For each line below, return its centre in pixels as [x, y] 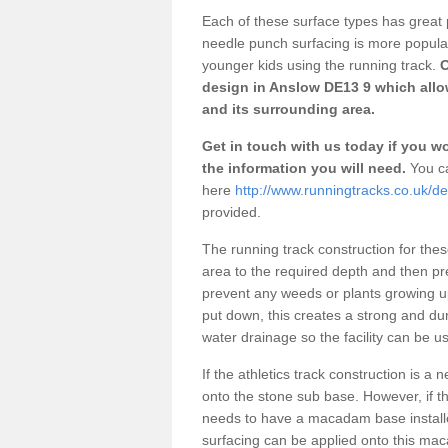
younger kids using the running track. [319, 64]
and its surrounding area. [288, 108]
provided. [233, 211]
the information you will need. [304, 167]
